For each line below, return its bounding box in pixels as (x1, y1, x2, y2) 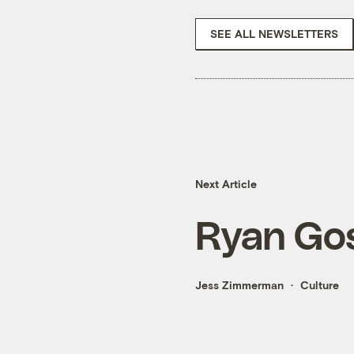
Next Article (195, 177, 257, 191)
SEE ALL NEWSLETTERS (210, 26, 338, 40)
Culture (300, 278, 339, 292)
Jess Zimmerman (195, 278, 284, 292)
